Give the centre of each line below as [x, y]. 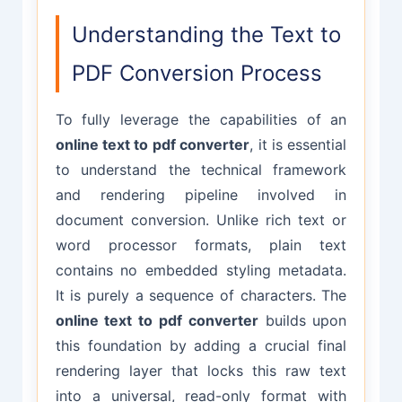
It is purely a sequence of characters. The [201, 296]
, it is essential [298, 145]
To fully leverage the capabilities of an [201, 120]
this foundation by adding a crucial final [201, 346]
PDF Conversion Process [197, 74]
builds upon [302, 321]
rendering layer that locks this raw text [201, 371]
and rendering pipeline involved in [201, 195]
